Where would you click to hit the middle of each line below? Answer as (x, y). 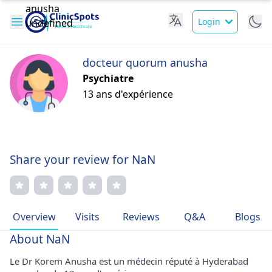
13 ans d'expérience (128, 94)
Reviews (141, 217)
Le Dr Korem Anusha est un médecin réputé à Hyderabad (129, 261)
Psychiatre (108, 78)
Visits (87, 217)
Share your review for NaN (83, 160)
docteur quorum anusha (145, 63)
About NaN (40, 239)
